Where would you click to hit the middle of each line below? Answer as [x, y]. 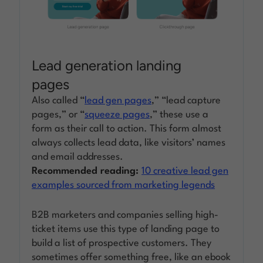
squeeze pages [117, 114]
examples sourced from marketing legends [124, 185]
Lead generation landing [107, 65]
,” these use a [179, 114]
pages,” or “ [58, 114]
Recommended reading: [87, 171]
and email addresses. [78, 157]
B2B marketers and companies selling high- [125, 215]
